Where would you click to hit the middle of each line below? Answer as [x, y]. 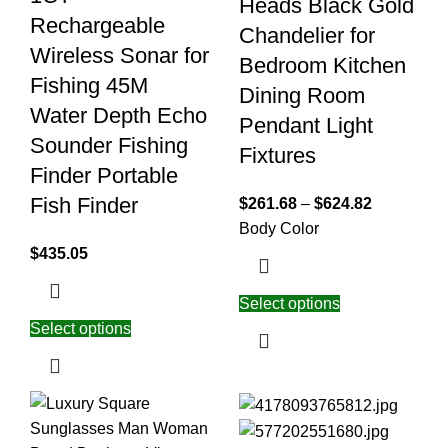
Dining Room [302, 96]
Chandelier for [307, 36]
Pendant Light [306, 126]
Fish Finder [84, 206]
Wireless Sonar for [119, 56]
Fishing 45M [89, 86]
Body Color [279, 229]
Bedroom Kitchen [322, 66]
